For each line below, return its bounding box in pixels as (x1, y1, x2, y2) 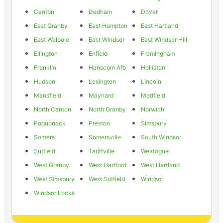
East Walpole (34, 35, 69, 43)
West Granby (34, 161, 69, 169)
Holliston (141, 63, 166, 71)
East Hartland (141, 21, 179, 29)
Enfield (88, 49, 108, 57)
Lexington (88, 77, 116, 85)
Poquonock (34, 119, 66, 127)
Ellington (34, 49, 58, 57)
